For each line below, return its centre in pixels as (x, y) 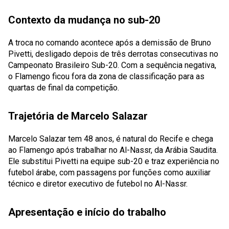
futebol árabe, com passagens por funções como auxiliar (109, 173)
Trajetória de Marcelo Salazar (78, 116)
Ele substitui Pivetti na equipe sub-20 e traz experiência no (114, 161)
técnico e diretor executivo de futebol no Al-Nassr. (98, 184)
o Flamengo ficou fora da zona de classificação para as (106, 76)
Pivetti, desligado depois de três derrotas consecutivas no (113, 54)
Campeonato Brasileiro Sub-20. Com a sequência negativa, (112, 65)
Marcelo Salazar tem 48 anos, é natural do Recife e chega (111, 139)
